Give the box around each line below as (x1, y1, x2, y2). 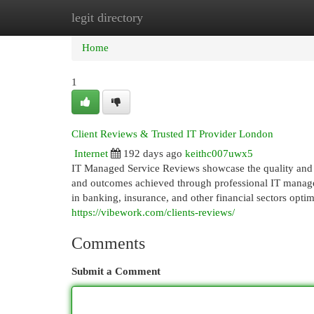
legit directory (71, 11, 143, 25)
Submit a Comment (71, 266, 161, 277)
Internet (74, 148, 108, 159)
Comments (71, 234, 145, 252)
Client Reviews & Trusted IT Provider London (71, 128, 273, 139)
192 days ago (123, 148, 182, 159)
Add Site (238, 12, 275, 23)
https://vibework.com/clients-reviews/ (71, 207, 235, 218)
